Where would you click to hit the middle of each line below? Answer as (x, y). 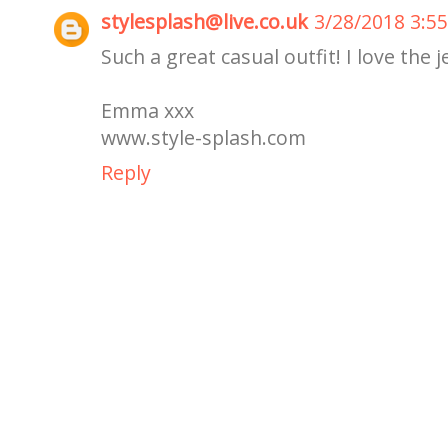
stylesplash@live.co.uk (204, 22)
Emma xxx (147, 111)
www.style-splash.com (203, 138)
